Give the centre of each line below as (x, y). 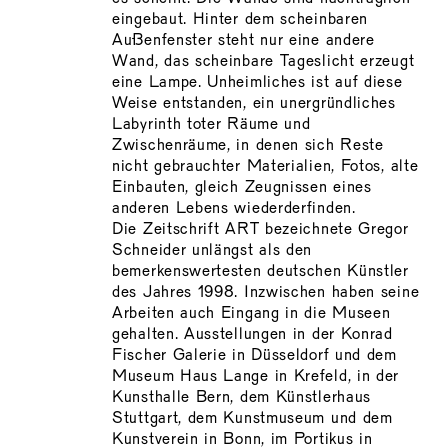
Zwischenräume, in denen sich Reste (248, 145)
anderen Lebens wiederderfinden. (234, 208)
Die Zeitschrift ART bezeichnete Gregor (260, 229)
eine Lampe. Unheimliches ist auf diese (257, 82)
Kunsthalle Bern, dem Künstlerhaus (242, 397)
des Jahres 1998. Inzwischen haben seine (266, 292)
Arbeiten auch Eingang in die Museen (251, 313)
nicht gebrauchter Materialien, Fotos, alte (265, 166)
